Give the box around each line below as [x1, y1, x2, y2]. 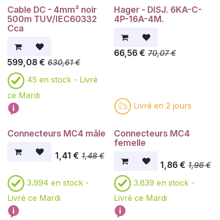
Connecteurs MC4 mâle [7, 128, 106, 138]
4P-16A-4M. [113, 13, 164, 24]
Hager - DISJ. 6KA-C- [113, 4, 202, 15]
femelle [113, 137, 146, 148]
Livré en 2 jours [133, 100, 192, 110]
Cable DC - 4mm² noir [7, 4, 97, 15]
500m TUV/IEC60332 [7, 13, 97, 24]
